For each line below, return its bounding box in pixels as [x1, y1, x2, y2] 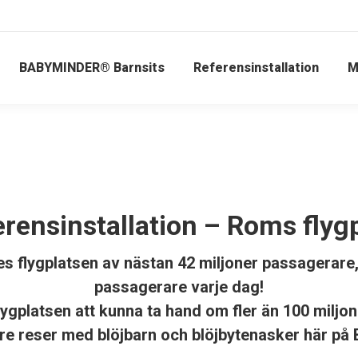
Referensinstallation [193, 60, 319, 75]
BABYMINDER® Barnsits [19, 60, 165, 75]
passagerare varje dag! [94, 277, 264, 296]
